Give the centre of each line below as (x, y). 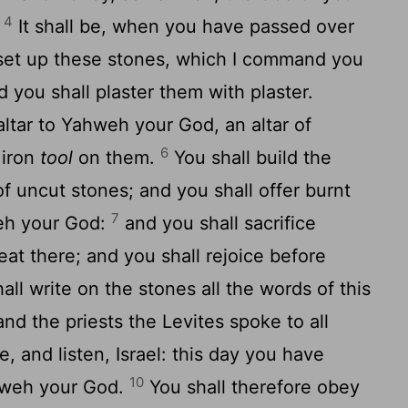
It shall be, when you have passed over (184, 26)
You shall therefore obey (252, 387)
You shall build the (250, 158)
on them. (117, 158)
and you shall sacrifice (218, 223)
